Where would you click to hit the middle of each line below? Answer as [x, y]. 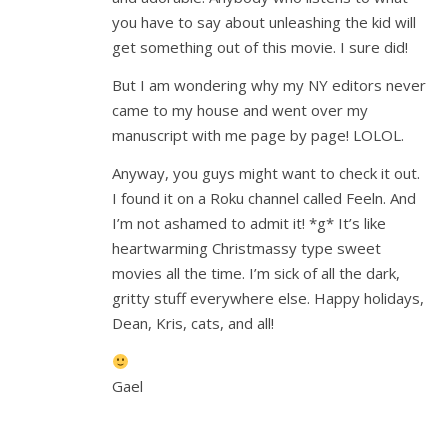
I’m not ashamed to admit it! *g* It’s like [249, 223]
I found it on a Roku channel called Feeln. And [264, 198]
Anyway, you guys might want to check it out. [266, 173]
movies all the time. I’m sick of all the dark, [256, 273]
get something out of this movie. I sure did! [260, 47]
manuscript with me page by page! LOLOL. [258, 135]
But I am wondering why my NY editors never [269, 85]
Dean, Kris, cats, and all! [193, 323]
